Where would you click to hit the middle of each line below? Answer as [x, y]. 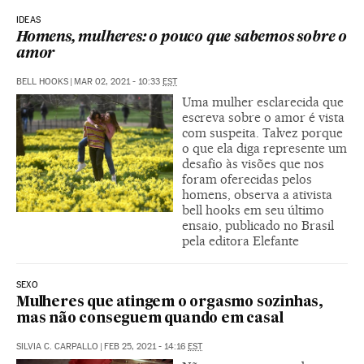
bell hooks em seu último [253, 210]
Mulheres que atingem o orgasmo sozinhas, [170, 302]
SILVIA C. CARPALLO [57, 346]
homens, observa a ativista [257, 194]
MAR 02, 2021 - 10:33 [118, 81]
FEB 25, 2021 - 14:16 [146, 346]
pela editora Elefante [240, 240]
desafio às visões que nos [253, 163]
